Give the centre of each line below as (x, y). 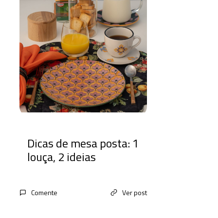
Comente (44, 192)
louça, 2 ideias (62, 156)
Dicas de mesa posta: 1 (83, 143)
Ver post (134, 192)
